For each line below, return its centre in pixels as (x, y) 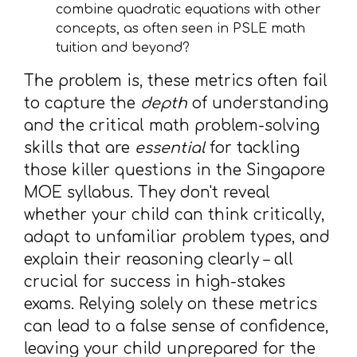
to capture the (82, 103)
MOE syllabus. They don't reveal (147, 192)
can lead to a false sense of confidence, (176, 326)
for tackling (252, 148)
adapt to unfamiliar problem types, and (177, 237)
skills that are (79, 148)
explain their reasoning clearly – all (159, 259)
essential (170, 148)
